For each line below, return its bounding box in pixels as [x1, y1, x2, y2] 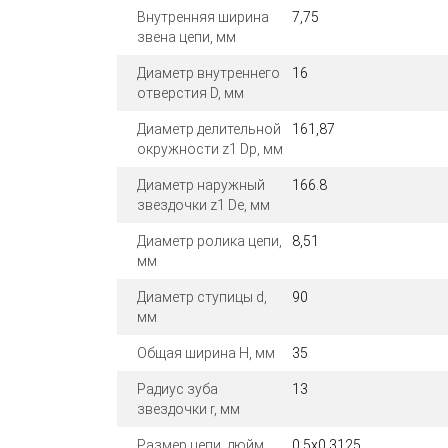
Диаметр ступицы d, [137, 289, 267, 306]
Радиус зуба [137, 381, 218, 398]
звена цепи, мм [137, 29, 236, 46]
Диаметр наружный [137, 177, 265, 194]
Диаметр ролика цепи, [137, 233, 282, 250]
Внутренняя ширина [137, 9, 269, 26]
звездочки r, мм [137, 401, 240, 418]
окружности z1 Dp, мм [137, 141, 283, 158]
